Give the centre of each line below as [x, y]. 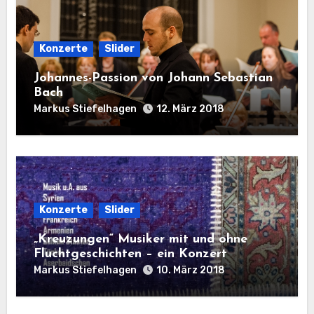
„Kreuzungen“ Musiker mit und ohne [140, 240]
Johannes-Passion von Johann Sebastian [153, 78]
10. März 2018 [190, 271]
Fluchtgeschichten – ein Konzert [130, 254]
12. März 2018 [190, 109]
